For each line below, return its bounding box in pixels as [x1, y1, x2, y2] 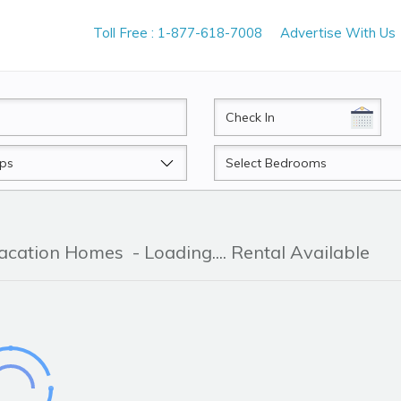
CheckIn [213, 99, 265, 118]
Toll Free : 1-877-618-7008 [93, 24, 262, 41]
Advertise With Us [280, 24, 396, 41]
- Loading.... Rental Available [128, 241, 370, 264]
